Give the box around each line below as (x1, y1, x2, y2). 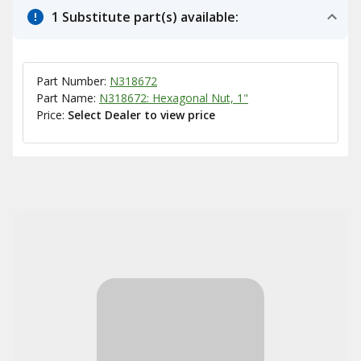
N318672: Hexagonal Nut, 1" (99, 90, 248, 106)
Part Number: (36, 73, 110, 89)
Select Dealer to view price (68, 107, 215, 122)
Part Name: (36, 90, 99, 106)
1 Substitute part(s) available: (52, 8, 239, 26)
